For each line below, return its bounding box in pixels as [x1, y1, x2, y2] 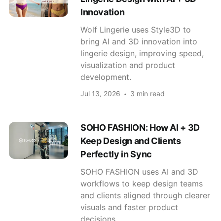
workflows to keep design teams [80, 178, 203, 188]
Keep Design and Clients [80, 135, 181, 146]
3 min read [130, 89, 165, 98]
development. [80, 72, 131, 82]
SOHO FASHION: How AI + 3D [80, 122, 200, 133]
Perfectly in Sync [80, 148, 152, 159]
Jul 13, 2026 [80, 89, 120, 98]
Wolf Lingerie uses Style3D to [80, 24, 191, 35]
